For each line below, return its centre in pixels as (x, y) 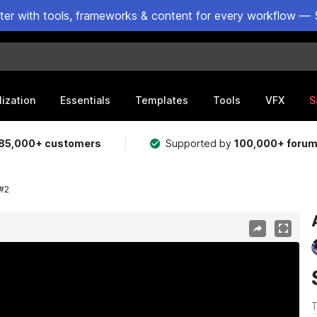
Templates (162, 100)
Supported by (200, 143)
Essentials (85, 100)
